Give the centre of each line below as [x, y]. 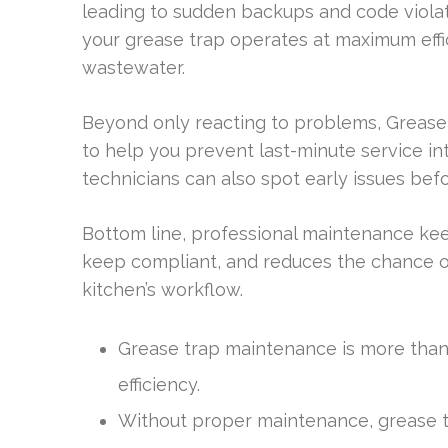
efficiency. [159, 384]
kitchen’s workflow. [162, 289]
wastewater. [133, 67]
